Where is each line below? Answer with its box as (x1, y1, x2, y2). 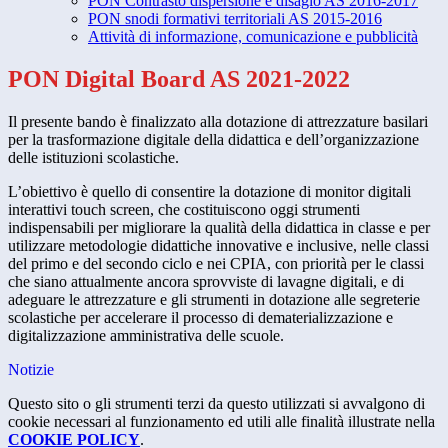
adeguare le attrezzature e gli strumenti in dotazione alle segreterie (8, 291, 420, 309)
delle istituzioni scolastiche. (8, 149, 179, 167)
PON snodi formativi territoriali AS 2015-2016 (88, 10, 382, 28)
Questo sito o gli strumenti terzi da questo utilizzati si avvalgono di (8, 395, 425, 413)
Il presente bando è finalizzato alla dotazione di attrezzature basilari (8, 113, 428, 131)
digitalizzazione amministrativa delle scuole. (8, 327, 284, 345)
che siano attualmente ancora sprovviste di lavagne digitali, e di (8, 273, 404, 291)
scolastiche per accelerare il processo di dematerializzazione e (8, 309, 393, 327)
